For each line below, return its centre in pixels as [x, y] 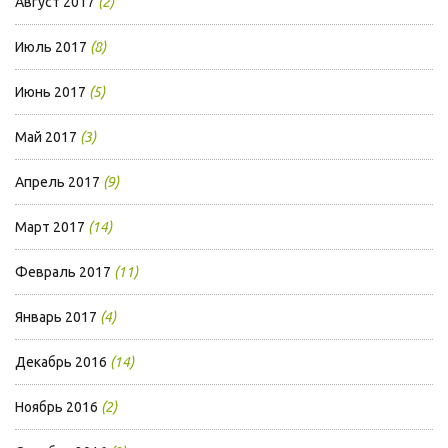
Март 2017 [50, 227]
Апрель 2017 [57, 182]
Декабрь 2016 [61, 362]
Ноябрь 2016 [56, 407]
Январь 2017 [56, 317]
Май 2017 [46, 137]
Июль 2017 [51, 47]
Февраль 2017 [63, 272]
